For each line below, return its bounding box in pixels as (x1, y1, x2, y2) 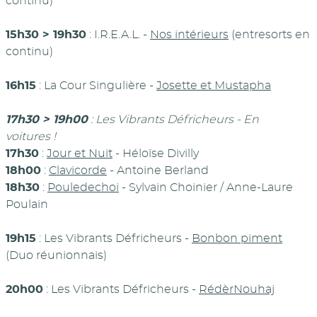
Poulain (6, 198, 48, 210)
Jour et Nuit (47, 147, 113, 159)
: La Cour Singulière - (36, 79, 156, 91)
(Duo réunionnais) (6, 249, 107, 261)
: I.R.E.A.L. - (86, 28, 150, 40)
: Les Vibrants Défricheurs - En (88, 113, 259, 125)
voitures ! (6, 130, 56, 142)
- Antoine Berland (107, 164, 209, 176)
